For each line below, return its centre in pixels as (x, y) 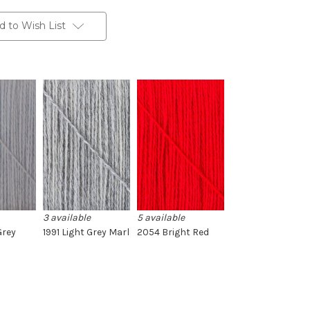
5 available (161, 218)
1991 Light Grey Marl (86, 232)
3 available (67, 218)
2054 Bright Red (173, 232)
